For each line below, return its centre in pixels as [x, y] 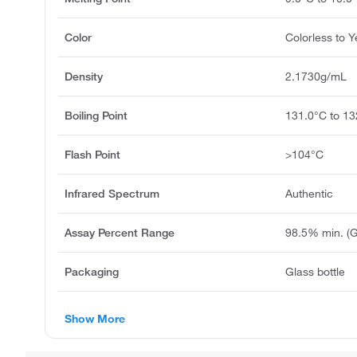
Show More [95, 318]
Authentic [310, 193]
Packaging [92, 271]
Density [84, 76]
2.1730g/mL [316, 76]
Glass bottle [316, 271]
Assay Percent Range [120, 232]
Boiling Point [96, 115]
